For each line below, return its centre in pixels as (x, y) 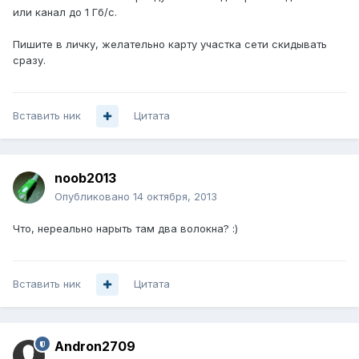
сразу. (29, 61)
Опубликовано (94, 197)
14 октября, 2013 (175, 197)
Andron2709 (95, 347)
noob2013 (85, 178)
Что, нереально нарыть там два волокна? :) (125, 229)
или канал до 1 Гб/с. (65, 12)
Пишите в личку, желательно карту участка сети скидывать (170, 44)
